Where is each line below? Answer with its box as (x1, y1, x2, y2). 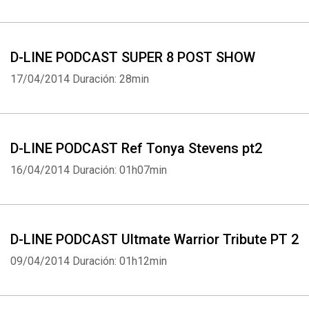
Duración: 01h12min (72, 255, 167, 268)
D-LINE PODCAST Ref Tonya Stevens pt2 (10, 140, 262, 157)
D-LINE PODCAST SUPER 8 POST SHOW (10, 49, 255, 66)
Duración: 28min (72, 72, 149, 86)
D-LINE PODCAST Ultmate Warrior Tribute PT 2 (10, 231, 299, 248)
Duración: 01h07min (72, 163, 167, 177)
